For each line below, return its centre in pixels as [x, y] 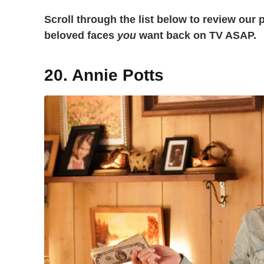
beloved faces [81, 35]
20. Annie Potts [104, 75]
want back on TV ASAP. [196, 35]
